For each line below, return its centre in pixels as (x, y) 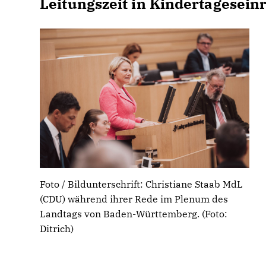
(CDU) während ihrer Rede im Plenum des (134, 199)
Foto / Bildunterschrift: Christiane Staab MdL (142, 184)
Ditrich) (57, 229)
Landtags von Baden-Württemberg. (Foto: (134, 214)
